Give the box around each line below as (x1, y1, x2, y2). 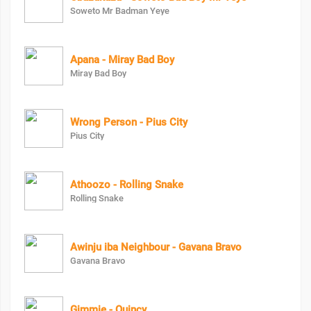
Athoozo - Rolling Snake (70, 178, 183, 192)
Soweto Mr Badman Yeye (70, 6, 169, 17)
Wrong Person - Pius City (70, 116, 187, 129)
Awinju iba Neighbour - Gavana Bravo (70, 241, 242, 254)
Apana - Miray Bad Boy (70, 53, 174, 67)
